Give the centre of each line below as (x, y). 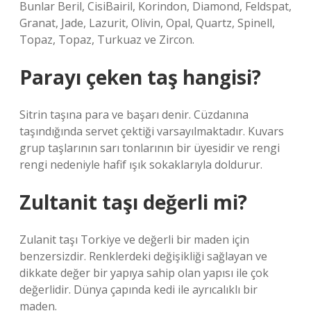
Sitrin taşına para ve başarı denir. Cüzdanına (134, 115)
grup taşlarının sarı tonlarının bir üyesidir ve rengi (150, 148)
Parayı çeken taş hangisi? (140, 77)
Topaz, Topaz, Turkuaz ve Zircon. (107, 40)
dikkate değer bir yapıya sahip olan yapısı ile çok (144, 273)
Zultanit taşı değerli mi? (133, 202)
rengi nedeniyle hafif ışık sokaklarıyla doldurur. (141, 165)
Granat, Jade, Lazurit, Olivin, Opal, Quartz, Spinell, (147, 23)
